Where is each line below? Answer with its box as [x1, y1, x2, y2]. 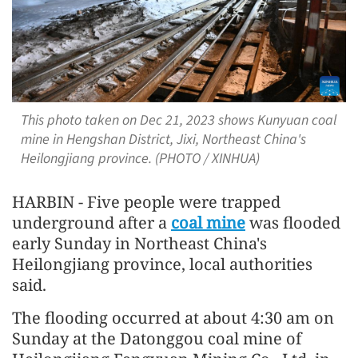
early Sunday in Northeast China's [12, 232, 267, 254]
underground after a [12, 211, 171, 233]
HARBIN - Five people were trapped [12, 190, 280, 213]
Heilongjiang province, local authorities [12, 253, 312, 275]
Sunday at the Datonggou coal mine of [12, 327, 301, 349]
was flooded [245, 211, 340, 233]
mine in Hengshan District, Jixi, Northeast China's [20, 129, 306, 149]
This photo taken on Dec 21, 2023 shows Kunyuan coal [20, 109, 336, 130]
